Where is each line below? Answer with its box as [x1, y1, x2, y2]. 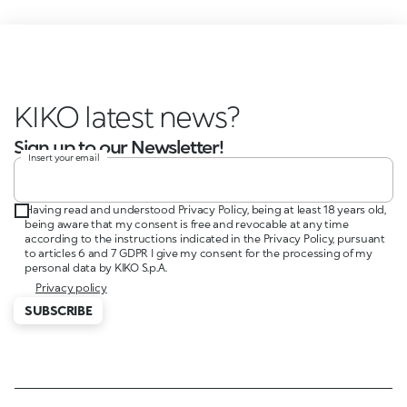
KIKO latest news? [14, 98, 240, 134]
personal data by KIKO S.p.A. [25, 261, 167, 275]
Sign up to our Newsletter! [14, 135, 223, 158]
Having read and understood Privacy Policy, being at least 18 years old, [25, 203, 386, 217]
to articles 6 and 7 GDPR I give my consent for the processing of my [25, 246, 372, 261]
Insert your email [28, 152, 100, 164]
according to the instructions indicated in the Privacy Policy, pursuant [25, 232, 385, 246]
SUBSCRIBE [25, 303, 93, 319]
